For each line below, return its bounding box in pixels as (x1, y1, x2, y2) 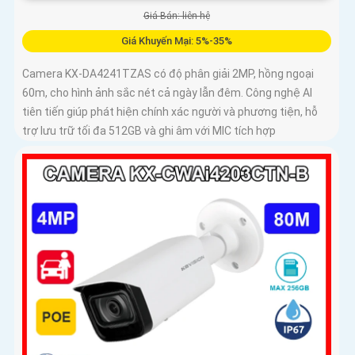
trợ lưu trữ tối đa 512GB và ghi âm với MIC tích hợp (22, 124, 276, 137)
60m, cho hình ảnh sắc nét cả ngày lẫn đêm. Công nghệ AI (22, 86, 312, 99)
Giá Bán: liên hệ (143, 10, 210, 21)
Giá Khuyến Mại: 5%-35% (120, 34, 232, 47)
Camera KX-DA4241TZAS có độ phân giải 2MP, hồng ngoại (22, 67, 314, 80)
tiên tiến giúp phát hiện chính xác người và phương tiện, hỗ (22, 105, 318, 118)
